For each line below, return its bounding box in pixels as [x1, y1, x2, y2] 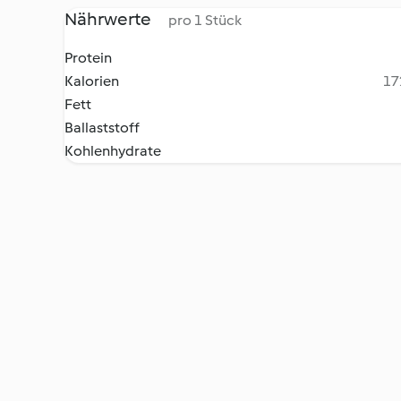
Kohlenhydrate [64, 142, 161, 159]
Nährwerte [64, 8, 154, 30]
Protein [64, 49, 112, 66]
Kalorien [64, 73, 119, 90]
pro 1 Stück [168, 12, 242, 29]
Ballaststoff [64, 119, 140, 136]
